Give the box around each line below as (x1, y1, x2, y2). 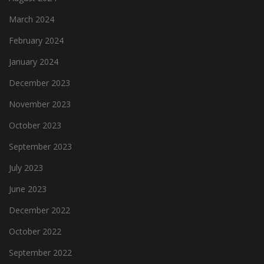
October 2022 (9, 225, 61, 237)
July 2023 (9, 161, 43, 173)
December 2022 (9, 204, 70, 216)
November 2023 (9, 98, 71, 110)
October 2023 (9, 119, 61, 131)
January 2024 (9, 55, 58, 67)
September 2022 (9, 246, 72, 258)
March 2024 (9, 13, 54, 25)
